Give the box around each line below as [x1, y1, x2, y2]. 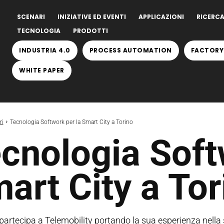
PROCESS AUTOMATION [89, 46, 172, 54]
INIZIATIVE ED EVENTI [57, 12, 126, 21]
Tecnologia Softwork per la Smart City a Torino [9, 118, 133, 125]
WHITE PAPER [19, 66, 64, 74]
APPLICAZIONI [138, 12, 184, 21]
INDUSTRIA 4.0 [19, 46, 70, 54]
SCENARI [17, 12, 45, 21]
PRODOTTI [73, 26, 108, 35]
